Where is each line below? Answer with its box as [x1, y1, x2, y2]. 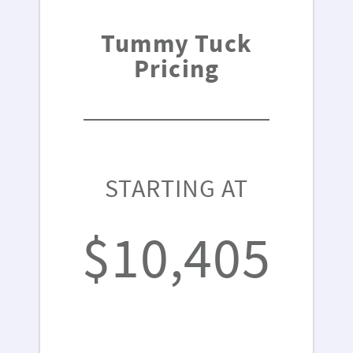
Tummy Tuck [101, 28, 252, 60]
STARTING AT [105, 173, 248, 205]
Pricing [133, 53, 220, 85]
